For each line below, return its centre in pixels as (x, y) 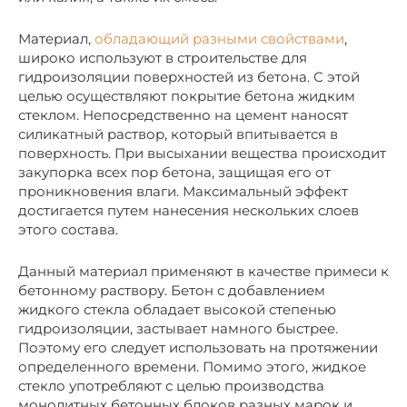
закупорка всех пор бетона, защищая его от (174, 172)
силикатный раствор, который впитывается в (178, 134)
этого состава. (68, 229)
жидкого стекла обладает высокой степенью (177, 309)
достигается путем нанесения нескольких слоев (189, 210)
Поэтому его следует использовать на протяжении (198, 347)
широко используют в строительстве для (163, 57)
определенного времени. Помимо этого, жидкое (192, 366)
